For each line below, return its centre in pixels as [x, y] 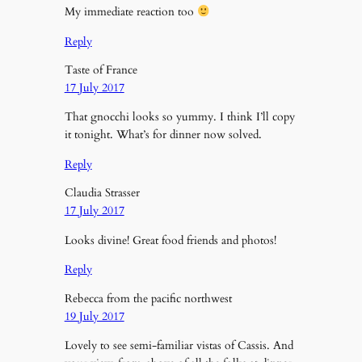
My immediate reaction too [130, 12]
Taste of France [101, 70]
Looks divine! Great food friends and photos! [170, 240]
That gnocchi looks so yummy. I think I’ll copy [179, 117]
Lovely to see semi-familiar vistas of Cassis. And [179, 345]
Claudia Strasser [102, 193]
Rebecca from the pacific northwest [148, 298]
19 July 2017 [94, 316]
